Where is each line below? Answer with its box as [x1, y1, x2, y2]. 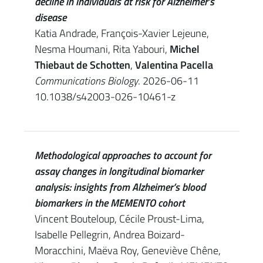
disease [34, 9, 66, 25]
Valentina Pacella [134, 57, 213, 73]
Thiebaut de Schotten [34, 57, 130, 73]
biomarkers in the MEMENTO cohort [34, 195, 185, 211]
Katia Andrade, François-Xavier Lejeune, [34, 25, 209, 41]
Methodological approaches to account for [34, 147, 211, 163]
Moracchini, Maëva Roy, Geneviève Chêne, [34, 242, 221, 258]
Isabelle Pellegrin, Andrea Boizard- [34, 227, 185, 242]
